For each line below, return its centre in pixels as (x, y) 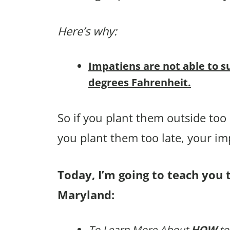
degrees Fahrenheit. (140, 83)
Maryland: (86, 195)
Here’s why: (87, 31)
